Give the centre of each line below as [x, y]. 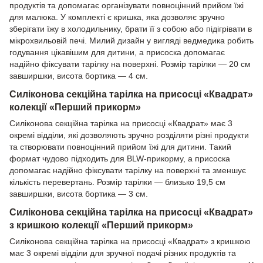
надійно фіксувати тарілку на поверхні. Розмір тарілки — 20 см [130, 64]
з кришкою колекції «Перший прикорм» [101, 225]
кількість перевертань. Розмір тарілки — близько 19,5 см [117, 182]
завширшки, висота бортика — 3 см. [79, 194]
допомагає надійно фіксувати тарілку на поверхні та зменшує [128, 171]
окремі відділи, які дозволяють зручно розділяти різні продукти [129, 135]
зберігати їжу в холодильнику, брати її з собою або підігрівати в [131, 29]
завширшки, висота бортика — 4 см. [79, 76]
